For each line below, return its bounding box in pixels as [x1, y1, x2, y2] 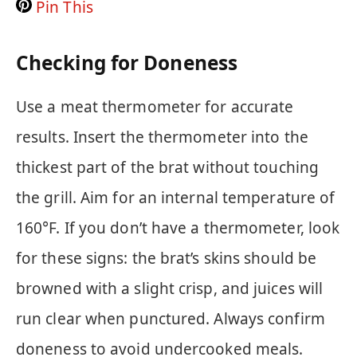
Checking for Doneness [16, 49, 237, 76]
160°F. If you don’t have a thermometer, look [16, 218, 340, 239]
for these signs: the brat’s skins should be [16, 248, 317, 269]
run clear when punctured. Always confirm [16, 308, 325, 330]
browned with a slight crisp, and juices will [16, 278, 324, 300]
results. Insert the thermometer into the [16, 127, 308, 148]
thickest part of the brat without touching [16, 157, 319, 178]
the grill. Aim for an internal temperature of [16, 187, 335, 209]
